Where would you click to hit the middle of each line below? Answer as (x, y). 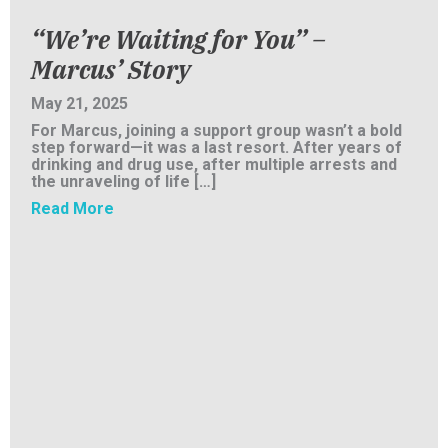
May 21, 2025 (79, 103)
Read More (72, 208)
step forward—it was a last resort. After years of (216, 147)
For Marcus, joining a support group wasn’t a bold (216, 130)
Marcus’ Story (111, 69)
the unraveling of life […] (123, 181)
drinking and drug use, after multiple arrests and (214, 164)
